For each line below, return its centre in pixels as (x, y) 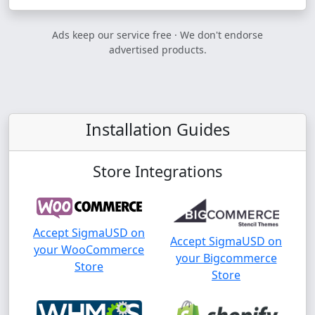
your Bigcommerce (226, 258)
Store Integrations (157, 171)
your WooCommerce (89, 250)
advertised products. (157, 50)
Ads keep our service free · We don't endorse (157, 35)
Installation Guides (157, 129)
